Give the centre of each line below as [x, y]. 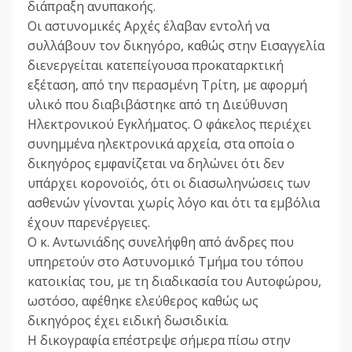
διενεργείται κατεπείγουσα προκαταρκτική [156, 66]
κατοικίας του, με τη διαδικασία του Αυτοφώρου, [174, 282]
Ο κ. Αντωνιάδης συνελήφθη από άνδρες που [161, 242]
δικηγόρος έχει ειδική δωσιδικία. [128, 321]
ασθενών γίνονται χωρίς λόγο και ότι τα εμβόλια [174, 203]
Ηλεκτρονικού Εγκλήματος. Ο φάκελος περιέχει [169, 125]
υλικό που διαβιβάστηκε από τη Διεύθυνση [158, 105]
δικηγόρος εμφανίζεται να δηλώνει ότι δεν [156, 164]
